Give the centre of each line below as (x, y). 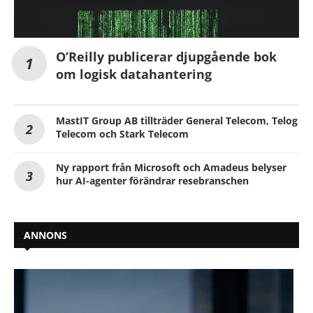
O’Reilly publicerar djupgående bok (166, 56)
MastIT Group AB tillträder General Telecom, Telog (177, 120)
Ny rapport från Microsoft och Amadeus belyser (171, 167)
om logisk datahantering (134, 74)
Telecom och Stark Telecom (122, 133)
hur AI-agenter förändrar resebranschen (152, 180)
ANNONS (45, 235)
